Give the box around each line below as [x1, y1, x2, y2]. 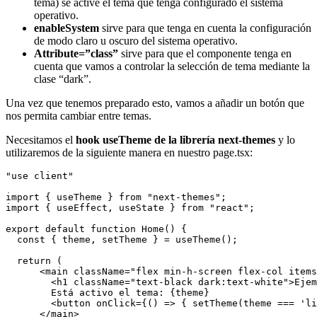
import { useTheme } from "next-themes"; [6, 192, 226, 202]
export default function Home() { [6, 224, 187, 234]
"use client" [6, 171, 74, 181]
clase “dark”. [34, 73, 91, 85]
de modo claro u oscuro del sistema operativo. [34, 35, 238, 47]
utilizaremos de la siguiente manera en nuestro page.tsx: [6, 146, 253, 158]
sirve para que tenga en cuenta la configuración [99, 22, 311, 34]
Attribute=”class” [34, 47, 118, 59]
